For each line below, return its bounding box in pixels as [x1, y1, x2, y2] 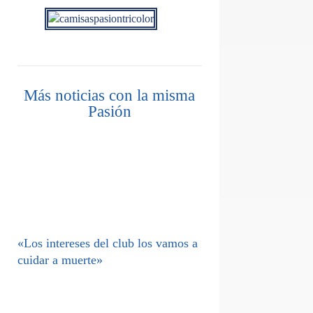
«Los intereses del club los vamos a [17, 236, 198, 251]
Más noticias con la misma [24, 87, 196, 105]
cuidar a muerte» [17, 253, 103, 268]
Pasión [87, 103, 131, 121]
